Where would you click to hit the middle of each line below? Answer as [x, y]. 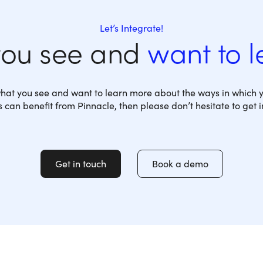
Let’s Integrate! [131, 28]
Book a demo [180, 163]
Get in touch [80, 163]
